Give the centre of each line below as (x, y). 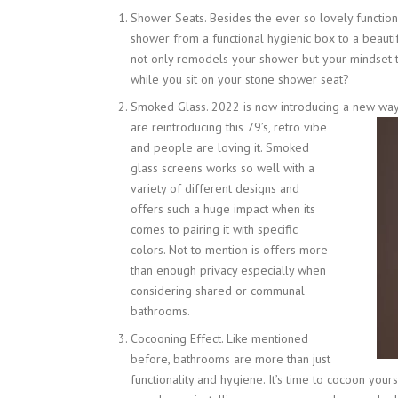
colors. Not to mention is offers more (229, 250)
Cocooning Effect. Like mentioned (219, 339)
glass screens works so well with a (223, 168)
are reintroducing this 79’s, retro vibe (229, 127)
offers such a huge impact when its (223, 209)
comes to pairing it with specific (214, 230)
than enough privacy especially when (228, 271)
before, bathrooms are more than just (231, 359)
